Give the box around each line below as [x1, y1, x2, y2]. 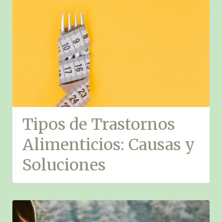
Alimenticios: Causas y [22, 135, 195, 155]
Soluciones [22, 155, 106, 175]
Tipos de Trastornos [22, 114, 175, 134]
